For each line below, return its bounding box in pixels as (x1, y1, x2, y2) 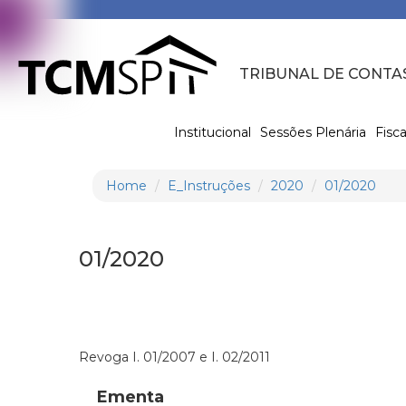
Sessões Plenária (259, 123, 366, 140)
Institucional (173, 123, 251, 140)
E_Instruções (168, 177, 250, 194)
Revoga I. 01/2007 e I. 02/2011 (79, 348, 270, 365)
